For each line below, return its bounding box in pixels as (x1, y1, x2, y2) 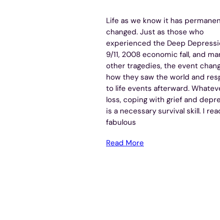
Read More (106, 138, 144, 148)
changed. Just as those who (106, 27, 204, 37)
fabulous (106, 117, 136, 128)
